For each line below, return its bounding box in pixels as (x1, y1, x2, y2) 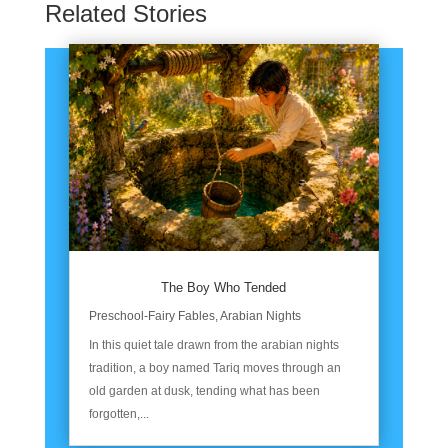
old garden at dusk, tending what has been (88, 384, 320, 399)
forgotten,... (88, 407, 149, 422)
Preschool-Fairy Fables (88, 309, 215, 324)
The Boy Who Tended (161, 280, 287, 296)
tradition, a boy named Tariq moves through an (88, 361, 341, 376)
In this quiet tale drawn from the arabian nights (88, 338, 339, 353)
